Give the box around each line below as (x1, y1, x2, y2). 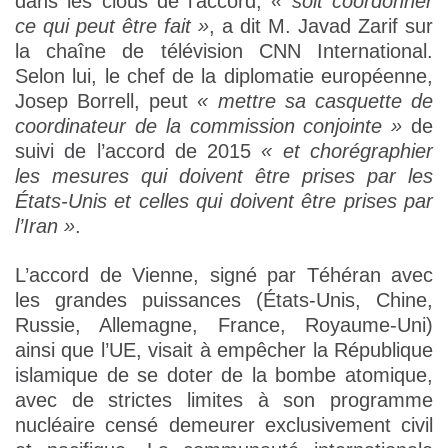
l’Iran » (15, 215, 75, 238)
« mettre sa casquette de (197, 90, 434, 113)
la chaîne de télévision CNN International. (15, 40, 433, 63)
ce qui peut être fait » (15, 15, 209, 38)
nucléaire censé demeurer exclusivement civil (15, 414, 433, 437)
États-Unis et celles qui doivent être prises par (15, 190, 433, 213)
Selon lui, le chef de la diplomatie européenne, (15, 65, 433, 88)
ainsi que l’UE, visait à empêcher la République (15, 339, 433, 362)
